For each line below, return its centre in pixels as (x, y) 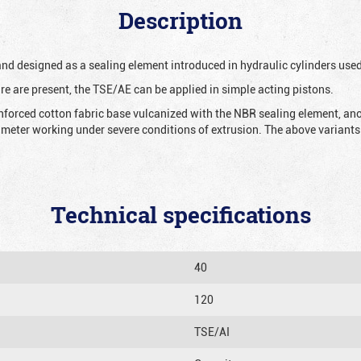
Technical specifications (180, 215)
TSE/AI (212, 331)
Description (180, 21)
